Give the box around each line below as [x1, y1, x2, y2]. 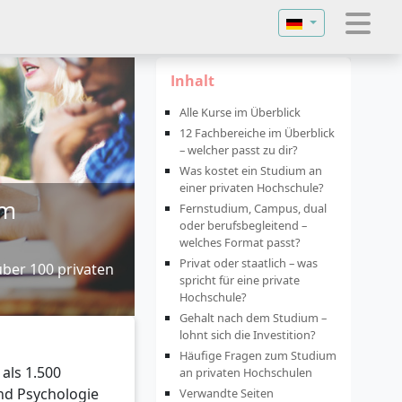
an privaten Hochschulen [179, 364, 312, 380]
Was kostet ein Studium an [179, 162, 322, 179]
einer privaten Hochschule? [179, 179, 324, 196]
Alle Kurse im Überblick [179, 104, 301, 120]
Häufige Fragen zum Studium [179, 347, 336, 363]
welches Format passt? [179, 234, 301, 250]
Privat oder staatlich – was [179, 255, 318, 271]
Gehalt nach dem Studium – [179, 310, 327, 326]
